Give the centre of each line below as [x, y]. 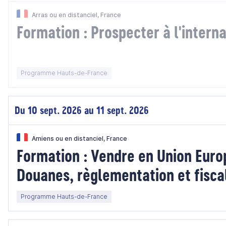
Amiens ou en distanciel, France [79, 138]
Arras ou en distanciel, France [76, 15]
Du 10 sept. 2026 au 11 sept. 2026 [82, 110]
